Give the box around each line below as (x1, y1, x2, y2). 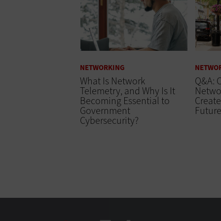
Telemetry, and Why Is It (80, 84, 175, 98)
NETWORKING (80, 62, 125, 73)
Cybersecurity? (80, 113, 139, 127)
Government (80, 104, 130, 117)
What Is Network (80, 74, 145, 88)
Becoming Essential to (80, 94, 170, 108)
